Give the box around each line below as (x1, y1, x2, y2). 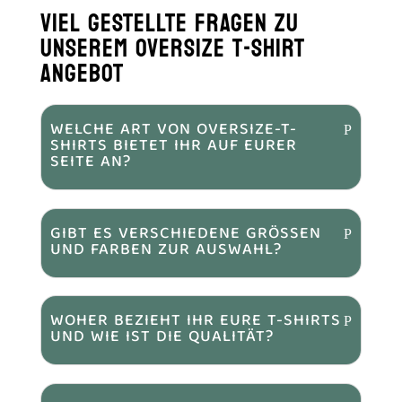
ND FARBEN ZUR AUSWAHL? (49, 236, 274, 265)
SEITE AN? (49, 148, 131, 177)
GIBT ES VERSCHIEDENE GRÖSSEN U (49, 220, 321, 249)
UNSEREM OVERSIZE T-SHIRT (39, 26, 305, 71)
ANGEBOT (39, 51, 124, 96)
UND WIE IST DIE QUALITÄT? (49, 324, 274, 353)
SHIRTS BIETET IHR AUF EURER (49, 132, 297, 161)
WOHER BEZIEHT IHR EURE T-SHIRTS (49, 308, 341, 336)
